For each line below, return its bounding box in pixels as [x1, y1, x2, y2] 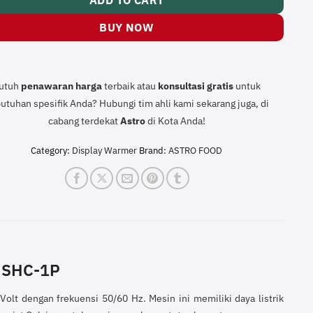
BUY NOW [99, 20, 154, 35]
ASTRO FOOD [168, 144, 223, 156]
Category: [31, 144, 73, 156]
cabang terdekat [48, 114, 120, 127]
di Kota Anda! [145, 114, 205, 127]
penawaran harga [21, 79, 103, 92]
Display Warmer [72, 144, 138, 156]
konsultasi [158, 79, 205, 92]
